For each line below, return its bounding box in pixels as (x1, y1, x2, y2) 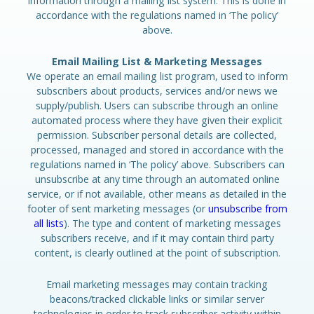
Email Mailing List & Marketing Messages (52, 55, 262, 68)
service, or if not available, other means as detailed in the (27, 187, 287, 200)
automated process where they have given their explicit (32, 114, 282, 127)
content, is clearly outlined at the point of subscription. (34, 246, 280, 259)
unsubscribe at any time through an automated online (34, 172, 280, 186)
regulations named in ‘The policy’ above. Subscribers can (29, 158, 285, 171)
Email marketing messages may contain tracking (46, 278, 268, 291)
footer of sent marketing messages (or (27, 202, 208, 215)
